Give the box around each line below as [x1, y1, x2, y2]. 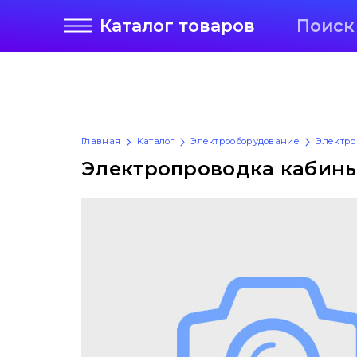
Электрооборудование [190, 135, 300, 147]
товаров [178, 15, 255, 37]
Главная [81, 135, 121, 147]
